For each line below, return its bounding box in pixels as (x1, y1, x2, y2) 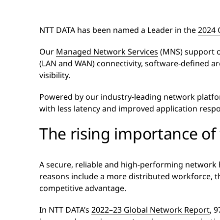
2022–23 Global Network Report (91, 204, 210, 215)
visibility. (39, 69, 72, 81)
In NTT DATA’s (39, 204, 91, 215)
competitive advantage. (39, 182, 126, 193)
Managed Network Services (56, 46, 158, 57)
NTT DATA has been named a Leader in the (39, 24, 198, 35)
